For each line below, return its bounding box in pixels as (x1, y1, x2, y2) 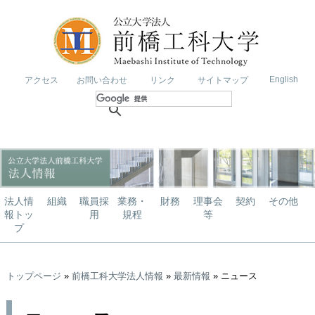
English (269, 75, 298, 84)
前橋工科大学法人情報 (71, 271, 163, 281)
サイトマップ (198, 75, 248, 85)
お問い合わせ (76, 75, 127, 85)
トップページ (6, 271, 61, 281)
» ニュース (210, 271, 257, 281)
